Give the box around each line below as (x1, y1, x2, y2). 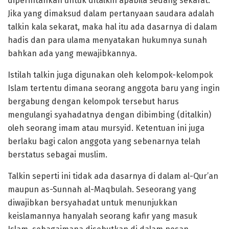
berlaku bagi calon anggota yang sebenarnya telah (8, 136, 200, 146)
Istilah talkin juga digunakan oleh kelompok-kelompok (8, 70, 213, 80)
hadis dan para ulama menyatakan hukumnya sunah (8, 35, 207, 45)
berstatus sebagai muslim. (8, 149, 107, 159)
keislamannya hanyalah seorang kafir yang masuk (8, 211, 197, 221)
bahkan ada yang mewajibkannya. (8, 48, 137, 58)
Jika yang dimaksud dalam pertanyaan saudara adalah (8, 8, 214, 18)
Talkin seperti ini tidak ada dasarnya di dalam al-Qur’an (8, 171, 218, 181)
